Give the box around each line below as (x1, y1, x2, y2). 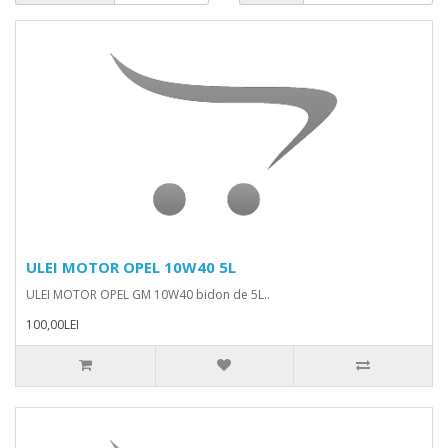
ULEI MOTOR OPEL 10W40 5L (26, 257, 236, 277)
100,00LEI (26, 316, 79, 333)
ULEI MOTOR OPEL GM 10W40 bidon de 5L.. (26, 286, 270, 303)
